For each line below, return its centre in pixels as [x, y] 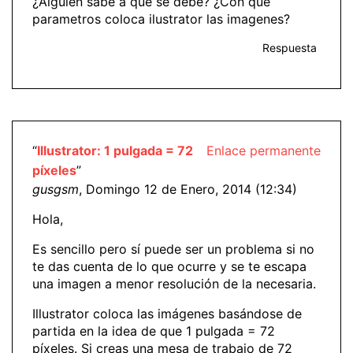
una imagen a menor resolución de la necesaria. [174, 284]
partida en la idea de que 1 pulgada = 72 [154, 331]
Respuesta [290, 47]
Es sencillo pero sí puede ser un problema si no [173, 249]
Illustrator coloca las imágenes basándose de [167, 314]
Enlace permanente [264, 150]
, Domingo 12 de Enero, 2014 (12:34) [188, 189]
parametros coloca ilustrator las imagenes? [161, 19]
